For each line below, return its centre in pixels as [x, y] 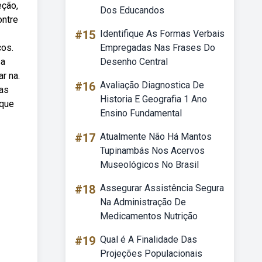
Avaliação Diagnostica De [152, 85]
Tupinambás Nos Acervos [152, 151]
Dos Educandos [132, 10]
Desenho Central [134, 62]
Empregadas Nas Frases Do [158, 48]
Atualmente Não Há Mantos [156, 137]
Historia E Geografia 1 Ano [154, 99]
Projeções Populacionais [151, 254]
